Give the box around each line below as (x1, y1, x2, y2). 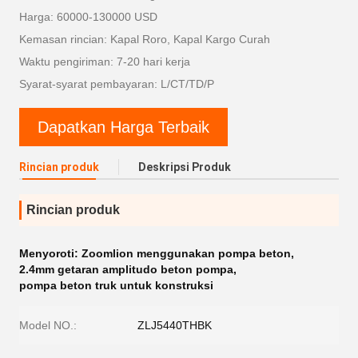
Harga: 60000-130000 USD (19, 10, 157, 23)
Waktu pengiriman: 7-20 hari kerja (19, 55, 190, 68)
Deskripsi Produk (138, 161, 231, 173)
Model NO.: (19, 319, 77, 332)
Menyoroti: (19, 247, 82, 260)
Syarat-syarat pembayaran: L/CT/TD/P (19, 78, 214, 90)
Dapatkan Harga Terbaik (38, 117, 209, 136)
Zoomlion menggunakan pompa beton (82, 247, 291, 260)
